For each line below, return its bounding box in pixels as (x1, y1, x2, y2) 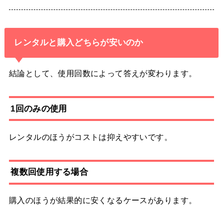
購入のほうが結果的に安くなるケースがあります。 (8, 196, 197, 205)
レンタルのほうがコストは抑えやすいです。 (8, 132, 173, 141)
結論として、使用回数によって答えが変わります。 (8, 68, 197, 78)
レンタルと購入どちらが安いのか (14, 37, 143, 48)
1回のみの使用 (10, 103, 67, 113)
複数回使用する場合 (10, 167, 89, 177)
